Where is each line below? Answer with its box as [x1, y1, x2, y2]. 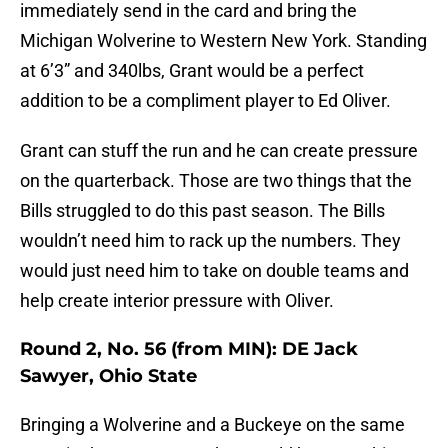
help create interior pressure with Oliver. [20, 290, 334, 312]
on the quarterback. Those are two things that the [20, 170, 412, 192]
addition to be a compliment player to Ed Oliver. [20, 90, 391, 112]
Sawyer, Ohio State [20, 365, 197, 388]
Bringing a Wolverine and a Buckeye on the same [20, 414, 405, 436]
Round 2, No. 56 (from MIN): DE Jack [20, 338, 358, 361]
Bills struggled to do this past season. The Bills [20, 200, 385, 222]
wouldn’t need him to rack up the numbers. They [20, 230, 401, 252]
